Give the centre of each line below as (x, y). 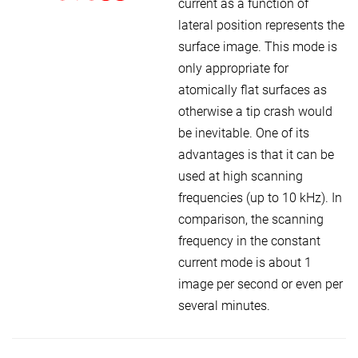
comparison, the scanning (251, 219)
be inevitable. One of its (244, 133)
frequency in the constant (249, 241)
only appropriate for (233, 68)
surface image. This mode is (258, 46)
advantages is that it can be (256, 154)
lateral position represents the (261, 25)
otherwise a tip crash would (255, 111)
